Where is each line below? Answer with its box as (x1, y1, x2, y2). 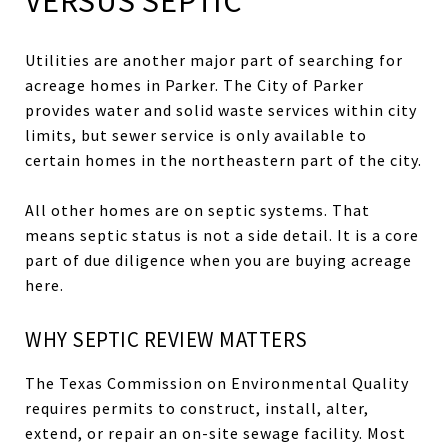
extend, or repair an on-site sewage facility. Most (25, 422, 406, 443)
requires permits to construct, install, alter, (25, 397, 369, 418)
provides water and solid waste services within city (25, 99, 417, 120)
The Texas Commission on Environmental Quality (25, 372, 409, 393)
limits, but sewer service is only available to (25, 124, 367, 145)
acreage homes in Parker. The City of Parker (25, 74, 364, 95)
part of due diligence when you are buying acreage (25, 249, 412, 270)
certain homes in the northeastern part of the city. (25, 149, 422, 170)
